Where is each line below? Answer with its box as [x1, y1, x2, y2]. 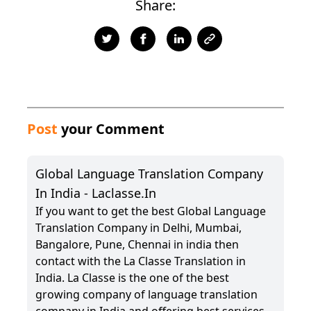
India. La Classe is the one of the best [35, 270, 229, 285]
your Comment [58, 119, 165, 138]
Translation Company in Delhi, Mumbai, [35, 220, 242, 235]
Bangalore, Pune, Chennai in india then [35, 237, 239, 252]
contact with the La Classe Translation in [35, 253, 246, 269]
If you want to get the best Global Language [35, 203, 266, 219]
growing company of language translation [35, 287, 258, 302]
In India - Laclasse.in [35, 185, 156, 201]
